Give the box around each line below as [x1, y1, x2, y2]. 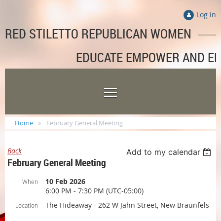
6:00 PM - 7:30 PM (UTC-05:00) [45, 186, 144, 195]
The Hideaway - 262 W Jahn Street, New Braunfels [45, 200, 209, 210]
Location [15, 201, 38, 209]
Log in [196, 10, 216, 19]
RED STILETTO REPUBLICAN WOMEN [5, 25, 191, 42]
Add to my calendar [126, 147, 201, 157]
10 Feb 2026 [45, 177, 85, 186]
